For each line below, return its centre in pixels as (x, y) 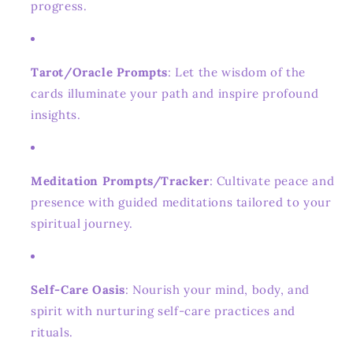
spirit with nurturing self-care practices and (163, 310)
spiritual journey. (82, 223)
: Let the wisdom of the (237, 72)
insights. (56, 114)
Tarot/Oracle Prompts (99, 72)
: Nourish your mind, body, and (218, 289)
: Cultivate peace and (272, 180)
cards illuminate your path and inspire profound (175, 93)
